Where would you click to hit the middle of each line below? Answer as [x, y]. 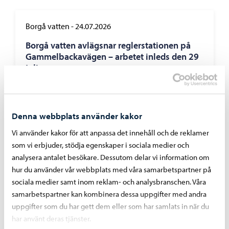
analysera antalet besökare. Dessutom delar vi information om [111, 157]
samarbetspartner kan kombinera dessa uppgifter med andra [109, 194]
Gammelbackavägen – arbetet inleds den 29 [112, 56]
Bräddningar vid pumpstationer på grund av [112, 157]
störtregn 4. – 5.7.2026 [70, 168]
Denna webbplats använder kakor [77, 116]
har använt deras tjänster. [51, 219]
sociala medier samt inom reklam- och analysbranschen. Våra [109, 182]
